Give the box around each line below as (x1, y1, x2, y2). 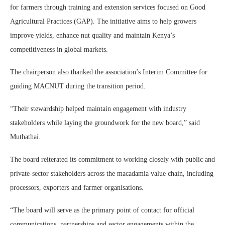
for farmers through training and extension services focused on (10, 4, 190, 11)
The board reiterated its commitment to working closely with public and (10, 156, 215, 163)
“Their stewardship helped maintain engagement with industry (10, 105, 186, 113)
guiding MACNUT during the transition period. (10, 82, 146, 90)
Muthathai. (10, 133, 41, 141)
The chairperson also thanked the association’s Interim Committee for (10, 68, 207, 76)
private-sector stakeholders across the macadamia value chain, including (10, 170, 213, 177)
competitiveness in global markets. (10, 46, 108, 53)
